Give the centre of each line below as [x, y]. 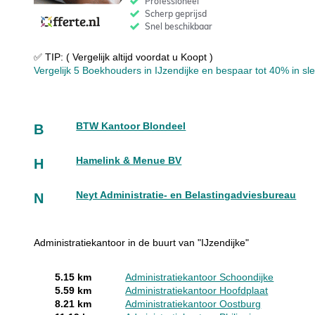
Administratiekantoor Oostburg [193, 304]
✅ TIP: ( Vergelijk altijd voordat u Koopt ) [124, 57]
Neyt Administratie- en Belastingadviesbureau [186, 195]
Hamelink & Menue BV [129, 160]
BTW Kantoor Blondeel [131, 126]
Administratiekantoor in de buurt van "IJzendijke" [142, 243]
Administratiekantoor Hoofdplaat [197, 290]
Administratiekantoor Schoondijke [200, 277]
